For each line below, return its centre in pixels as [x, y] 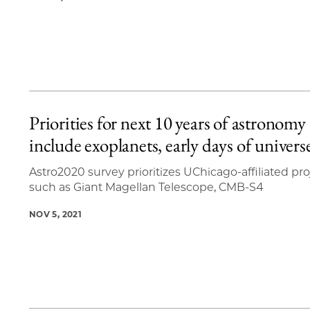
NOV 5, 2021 [55, 215]
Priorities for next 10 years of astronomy [167, 123]
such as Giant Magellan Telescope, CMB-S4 [146, 188]
